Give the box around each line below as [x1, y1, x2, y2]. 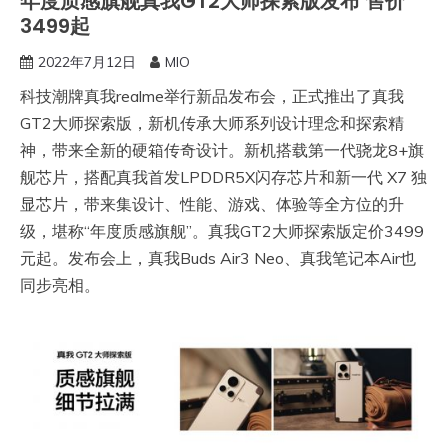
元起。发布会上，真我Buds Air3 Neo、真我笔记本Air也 [20, 247, 416, 268]
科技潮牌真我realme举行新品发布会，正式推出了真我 [20, 85, 404, 106]
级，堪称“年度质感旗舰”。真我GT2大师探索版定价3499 [20, 220, 424, 241]
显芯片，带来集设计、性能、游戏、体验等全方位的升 [20, 193, 404, 214]
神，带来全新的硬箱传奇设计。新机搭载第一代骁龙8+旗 [20, 139, 424, 160]
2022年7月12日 [38, 52, 136, 71]
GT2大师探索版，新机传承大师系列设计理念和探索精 [20, 112, 404, 133]
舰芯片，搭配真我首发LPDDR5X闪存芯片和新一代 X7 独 [20, 166, 427, 187]
